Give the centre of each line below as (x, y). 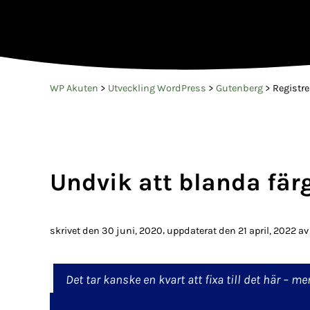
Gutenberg (239, 88)
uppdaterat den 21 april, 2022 (231, 231)
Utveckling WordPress (157, 88)
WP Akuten (74, 88)
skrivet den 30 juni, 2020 (106, 231)
